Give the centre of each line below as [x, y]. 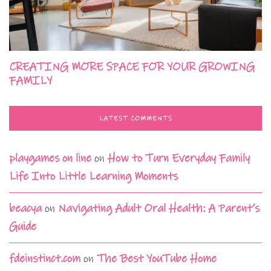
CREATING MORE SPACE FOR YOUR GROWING [132, 67]
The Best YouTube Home [157, 258]
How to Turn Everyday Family [179, 158]
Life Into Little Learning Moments [93, 176]
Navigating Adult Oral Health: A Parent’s [159, 208]
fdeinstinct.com [45, 258]
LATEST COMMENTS [135, 118]
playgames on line [50, 158]
